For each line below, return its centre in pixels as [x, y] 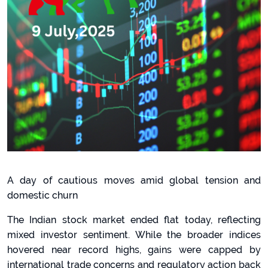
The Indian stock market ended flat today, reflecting [134, 220]
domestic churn [42, 195]
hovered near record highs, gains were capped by [134, 250]
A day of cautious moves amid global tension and [134, 180]
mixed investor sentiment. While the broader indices [134, 235]
